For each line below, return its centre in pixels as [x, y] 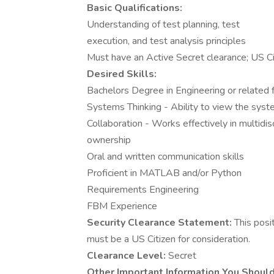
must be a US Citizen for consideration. [168, 239]
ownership [109, 140]
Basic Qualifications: [135, 8]
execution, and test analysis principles [166, 41]
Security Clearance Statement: [161, 223]
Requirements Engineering [143, 190]
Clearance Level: [128, 256]
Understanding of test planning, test [163, 24]
